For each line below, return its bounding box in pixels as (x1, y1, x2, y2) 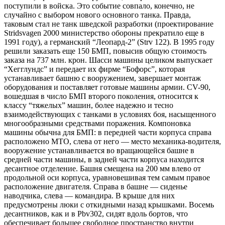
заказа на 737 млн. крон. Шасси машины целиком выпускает (4, 55, 212, 64)
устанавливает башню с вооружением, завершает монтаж (4, 73, 201, 82)
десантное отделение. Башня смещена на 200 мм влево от (4, 164, 201, 173)
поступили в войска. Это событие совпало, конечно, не (4, 1, 194, 10)
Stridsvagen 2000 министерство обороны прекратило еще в (4, 28, 204, 37)
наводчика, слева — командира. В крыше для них (4, 191, 175, 200)
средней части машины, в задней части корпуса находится (4, 155, 204, 164)
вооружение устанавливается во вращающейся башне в (4, 146, 194, 155)
